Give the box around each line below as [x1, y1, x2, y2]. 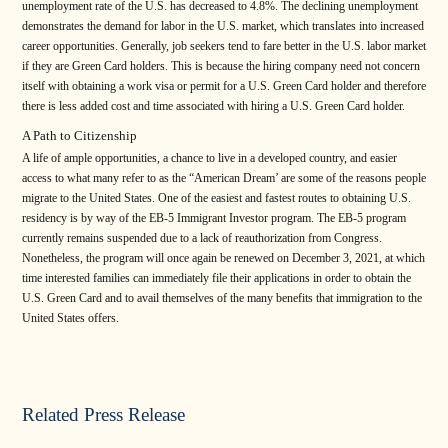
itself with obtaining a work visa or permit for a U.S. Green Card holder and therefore [22, 79, 426, 94]
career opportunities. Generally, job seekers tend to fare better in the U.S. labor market [22, 39, 426, 54]
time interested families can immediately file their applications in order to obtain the [22, 271, 411, 286]
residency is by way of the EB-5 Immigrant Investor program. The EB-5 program [22, 211, 406, 226]
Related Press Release [22, 403, 185, 425]
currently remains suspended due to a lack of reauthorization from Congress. [22, 231, 382, 246]
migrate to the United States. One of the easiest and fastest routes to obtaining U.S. [22, 191, 411, 206]
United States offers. [22, 311, 119, 326]
